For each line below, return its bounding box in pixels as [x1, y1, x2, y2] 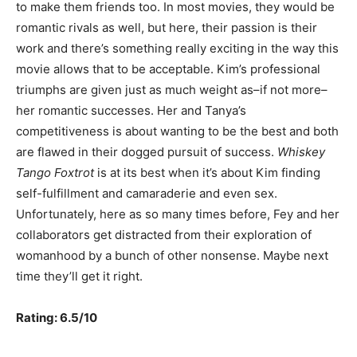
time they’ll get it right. [16, 268, 143, 284]
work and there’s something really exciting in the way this [16, 40, 339, 56]
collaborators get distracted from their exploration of [16, 226, 312, 242]
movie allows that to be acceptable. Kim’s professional [16, 61, 320, 76]
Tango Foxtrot [16, 164, 94, 180]
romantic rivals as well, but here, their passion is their [16, 19, 317, 35]
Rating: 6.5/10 [16, 309, 97, 325]
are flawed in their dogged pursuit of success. [16, 143, 277, 159]
